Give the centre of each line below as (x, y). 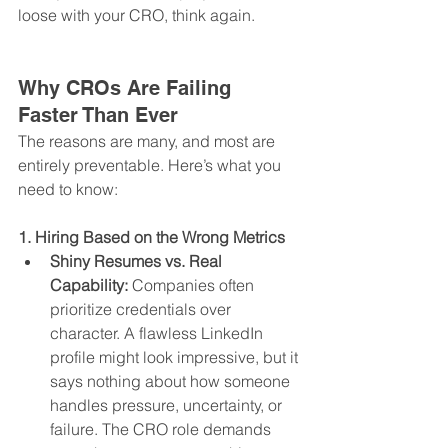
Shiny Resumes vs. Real (138, 261)
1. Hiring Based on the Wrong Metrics (151, 237)
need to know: (68, 189)
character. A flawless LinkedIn (158, 333)
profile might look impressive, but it (176, 357)
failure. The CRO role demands (162, 429)
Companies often (193, 285)
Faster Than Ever (98, 115)
